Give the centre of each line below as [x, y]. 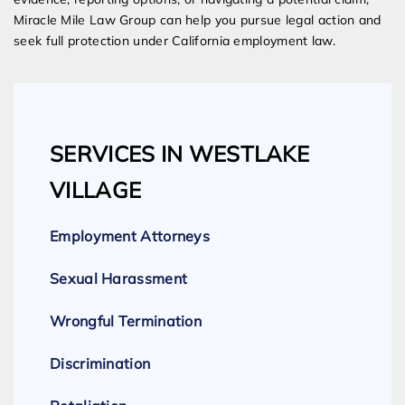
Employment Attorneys [130, 236]
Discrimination [100, 364]
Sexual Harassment [119, 279]
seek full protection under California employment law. [174, 41]
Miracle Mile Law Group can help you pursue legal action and [198, 20]
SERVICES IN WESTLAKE [179, 154]
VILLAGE [96, 190]
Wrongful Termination [126, 321]
